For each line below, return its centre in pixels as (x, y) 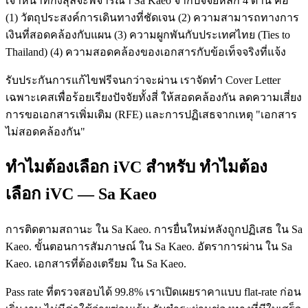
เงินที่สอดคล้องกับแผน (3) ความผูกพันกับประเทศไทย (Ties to (148, 34)
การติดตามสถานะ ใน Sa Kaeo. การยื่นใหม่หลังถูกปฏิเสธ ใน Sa (154, 230)
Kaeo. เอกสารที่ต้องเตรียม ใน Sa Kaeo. (96, 264)
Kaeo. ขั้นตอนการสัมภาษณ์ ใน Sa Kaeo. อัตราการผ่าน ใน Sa (149, 247)
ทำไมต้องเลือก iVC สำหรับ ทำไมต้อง (136, 167)
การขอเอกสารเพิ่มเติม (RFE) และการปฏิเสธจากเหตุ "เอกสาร (151, 114)
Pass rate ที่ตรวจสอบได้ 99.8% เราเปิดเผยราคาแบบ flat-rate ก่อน (153, 292)
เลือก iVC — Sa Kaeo (81, 194)
